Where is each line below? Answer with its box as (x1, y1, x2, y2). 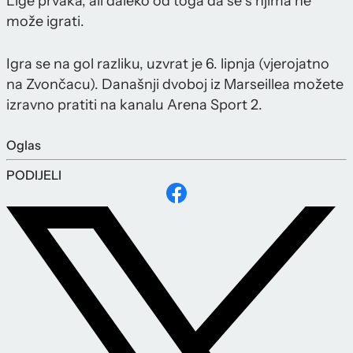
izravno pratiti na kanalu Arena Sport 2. (6, 96, 262, 114)
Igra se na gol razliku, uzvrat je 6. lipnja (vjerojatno (6, 55, 329, 73)
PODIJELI (6, 167, 61, 184)
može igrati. (6, 13, 84, 31)
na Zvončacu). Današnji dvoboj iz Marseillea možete (6, 76, 344, 94)
